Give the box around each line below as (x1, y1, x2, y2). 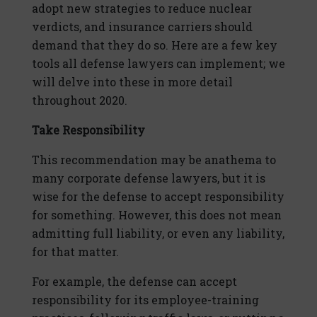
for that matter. (32, 244, 119, 260)
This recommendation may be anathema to (32, 152, 276, 168)
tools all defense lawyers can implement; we (32, 56, 285, 71)
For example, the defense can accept (32, 274, 237, 289)
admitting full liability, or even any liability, (32, 226, 284, 241)
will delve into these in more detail (32, 74, 233, 90)
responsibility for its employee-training (32, 292, 259, 308)
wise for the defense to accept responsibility (32, 189, 284, 204)
